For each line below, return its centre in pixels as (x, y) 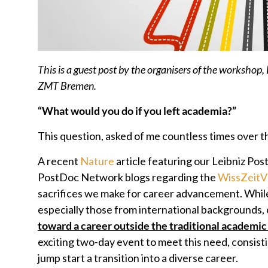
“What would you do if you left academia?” (137, 111)
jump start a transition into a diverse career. (138, 258)
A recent (59, 161)
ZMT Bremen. (67, 86)
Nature (97, 161)
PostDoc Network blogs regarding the (128, 177)
